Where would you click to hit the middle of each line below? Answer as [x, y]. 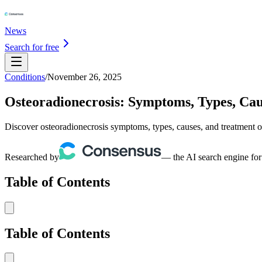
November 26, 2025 [85, 77]
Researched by [32, 157]
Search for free [32, 47]
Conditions [25, 77]
